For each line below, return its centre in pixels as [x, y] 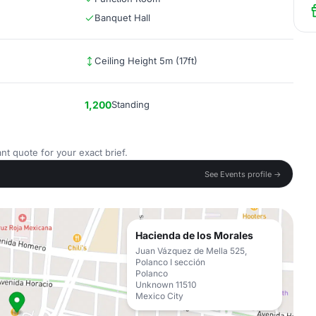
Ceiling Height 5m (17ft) [146, 61]
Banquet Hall [122, 18]
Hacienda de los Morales [194, 235]
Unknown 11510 [166, 285]
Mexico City [159, 296]
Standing [130, 104]
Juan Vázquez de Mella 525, [191, 251]
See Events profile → [243, 174]
